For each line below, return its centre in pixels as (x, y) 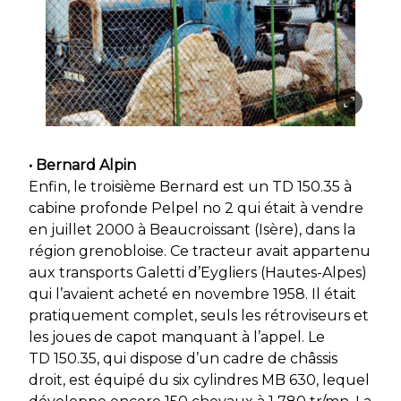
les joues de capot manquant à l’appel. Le (177, 337)
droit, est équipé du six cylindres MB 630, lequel (199, 380)
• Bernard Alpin (82, 165)
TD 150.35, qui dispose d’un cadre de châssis (183, 358)
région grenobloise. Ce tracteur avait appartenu (200, 251)
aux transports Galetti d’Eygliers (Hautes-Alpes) (198, 272)
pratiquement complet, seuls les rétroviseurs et (199, 315)
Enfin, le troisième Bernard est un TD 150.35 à (190, 186)
